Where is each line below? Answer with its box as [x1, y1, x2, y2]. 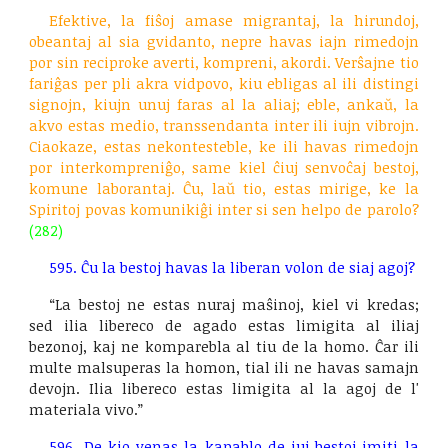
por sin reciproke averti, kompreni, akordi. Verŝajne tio [29, 52, 419, 72]
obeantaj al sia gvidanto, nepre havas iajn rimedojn [29, 31, 419, 51]
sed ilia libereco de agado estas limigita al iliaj [29, 315, 419, 335]
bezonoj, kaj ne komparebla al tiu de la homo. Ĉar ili [29, 336, 419, 356]
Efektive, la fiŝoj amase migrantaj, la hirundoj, [49, 10, 419, 30]
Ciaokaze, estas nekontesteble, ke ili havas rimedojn [29, 136, 419, 156]
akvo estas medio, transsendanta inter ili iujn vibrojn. [29, 115, 419, 135]
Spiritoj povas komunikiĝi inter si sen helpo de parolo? [29, 199, 419, 219]
